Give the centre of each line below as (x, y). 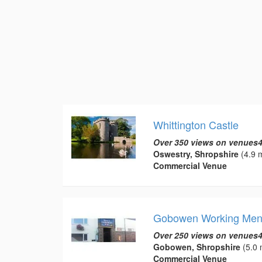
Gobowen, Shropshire (196, 247)
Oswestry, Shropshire (196, 154)
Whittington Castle (196, 124)
